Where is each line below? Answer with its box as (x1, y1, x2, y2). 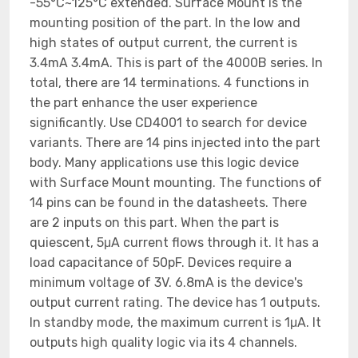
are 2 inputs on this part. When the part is (30, 215, 279, 230)
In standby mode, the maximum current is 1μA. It (30, 315, 321, 330)
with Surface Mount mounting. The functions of (30, 175, 322, 190)
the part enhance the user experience (30, 95, 257, 110)
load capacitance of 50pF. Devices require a (30, 255, 292, 270)
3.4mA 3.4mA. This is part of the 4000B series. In (30, 55, 323, 70)
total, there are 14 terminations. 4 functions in (30, 75, 309, 90)
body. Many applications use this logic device (30, 155, 299, 170)
